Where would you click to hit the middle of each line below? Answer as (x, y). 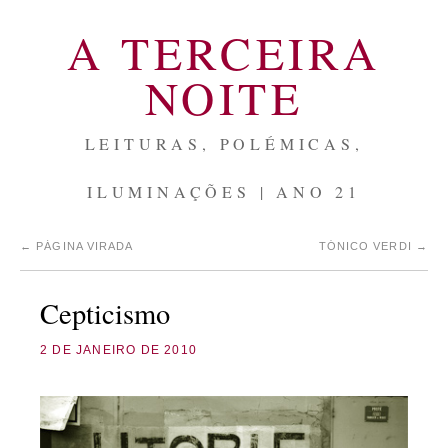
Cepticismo (105, 313)
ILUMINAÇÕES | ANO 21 (223, 191)
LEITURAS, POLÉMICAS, (224, 143)
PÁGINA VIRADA (83, 246)
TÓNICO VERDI (367, 246)
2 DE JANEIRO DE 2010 (118, 350)
